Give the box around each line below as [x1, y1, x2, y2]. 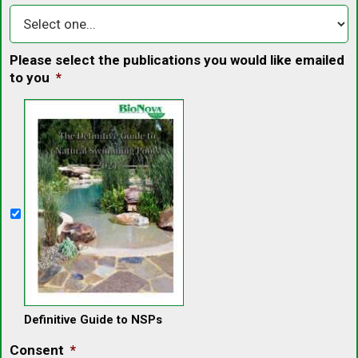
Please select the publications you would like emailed [10, 51, 344, 68]
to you [10, 69, 50, 86]
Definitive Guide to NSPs [24, 312, 162, 328]
